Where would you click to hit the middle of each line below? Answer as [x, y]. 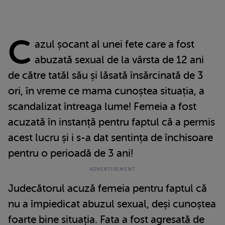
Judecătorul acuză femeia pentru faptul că [107, 188]
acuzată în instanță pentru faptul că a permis [111, 122]
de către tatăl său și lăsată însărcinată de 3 [106, 75]
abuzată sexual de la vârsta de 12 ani [119, 60]
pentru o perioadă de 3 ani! [71, 153]
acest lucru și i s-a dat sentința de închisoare [110, 137]
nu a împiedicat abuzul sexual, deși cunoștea [112, 204]
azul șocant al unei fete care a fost [114, 44]
